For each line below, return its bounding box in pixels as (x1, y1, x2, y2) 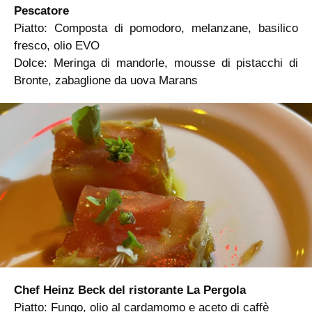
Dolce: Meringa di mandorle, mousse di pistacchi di (14, 56, 298, 70)
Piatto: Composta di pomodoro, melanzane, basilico (14, 22, 298, 36)
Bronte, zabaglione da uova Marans (14, 74, 198, 88)
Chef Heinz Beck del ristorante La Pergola (14, 283, 246, 297)
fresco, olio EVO (14, 39, 100, 53)
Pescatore (14, 4, 69, 18)
